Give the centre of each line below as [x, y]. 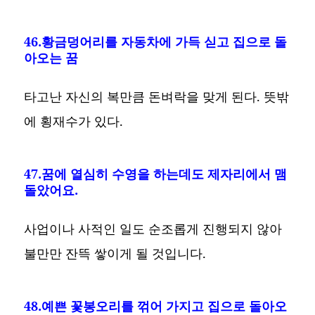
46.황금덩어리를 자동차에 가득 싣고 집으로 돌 [156, 42]
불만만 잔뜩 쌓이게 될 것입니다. [115, 253]
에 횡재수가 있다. [74, 121]
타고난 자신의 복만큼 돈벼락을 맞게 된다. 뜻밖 [157, 97]
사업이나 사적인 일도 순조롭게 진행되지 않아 [153, 229]
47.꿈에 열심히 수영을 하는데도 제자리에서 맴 [156, 174]
